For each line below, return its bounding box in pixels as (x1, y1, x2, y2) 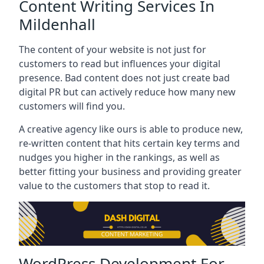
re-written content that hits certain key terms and (19, 137, 240, 150)
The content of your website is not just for (19, 43, 206, 56)
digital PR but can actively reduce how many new (19, 85, 236, 98)
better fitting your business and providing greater (19, 165, 242, 178)
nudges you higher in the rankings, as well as (19, 151, 220, 164)
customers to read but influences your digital (19, 57, 220, 70)
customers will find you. (19, 100, 125, 113)
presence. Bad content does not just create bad (19, 71, 230, 84)
